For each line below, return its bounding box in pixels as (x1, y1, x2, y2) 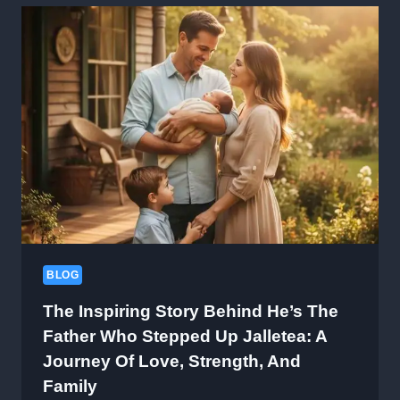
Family (43, 377, 97, 396)
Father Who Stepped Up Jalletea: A (43, 327, 327, 346)
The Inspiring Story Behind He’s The (43, 302, 338, 321)
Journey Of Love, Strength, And (43, 352, 301, 371)
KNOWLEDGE (123, 38, 212, 53)
